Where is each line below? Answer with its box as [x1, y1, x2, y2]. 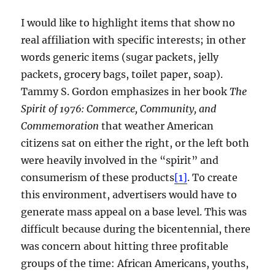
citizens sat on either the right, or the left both [21, 137, 250, 150]
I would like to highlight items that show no [21, 17, 236, 29]
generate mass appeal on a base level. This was [21, 206, 247, 219]
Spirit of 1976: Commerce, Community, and [21, 103, 217, 115]
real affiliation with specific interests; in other [21, 34, 246, 47]
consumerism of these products [21, 171, 175, 184]
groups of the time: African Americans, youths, [21, 257, 249, 270]
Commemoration [21, 120, 102, 133]
